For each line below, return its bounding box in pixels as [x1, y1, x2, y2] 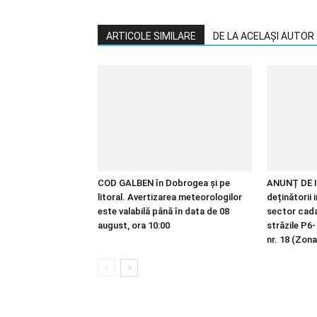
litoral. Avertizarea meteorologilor [98, 192, 242, 202]
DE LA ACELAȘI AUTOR [213, 30, 314, 42]
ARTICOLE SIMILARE [106, 30, 196, 42]
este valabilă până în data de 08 [98, 206, 229, 217]
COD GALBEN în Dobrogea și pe [98, 178, 230, 188]
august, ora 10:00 [98, 220, 170, 231]
